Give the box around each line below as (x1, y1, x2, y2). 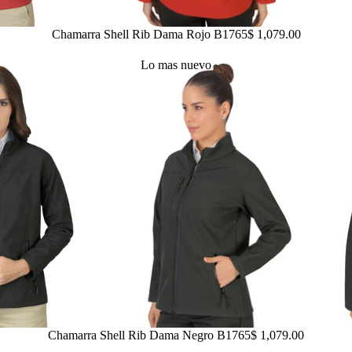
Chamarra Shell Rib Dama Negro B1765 (48, 328, 251, 343)
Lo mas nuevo (141, 58, 211, 72)
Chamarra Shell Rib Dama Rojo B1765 (51, 27, 247, 41)
